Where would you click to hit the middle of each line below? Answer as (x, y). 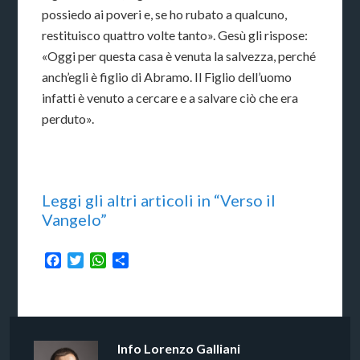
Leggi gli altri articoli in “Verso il (159, 200)
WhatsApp (136, 260)
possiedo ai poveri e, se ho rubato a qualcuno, (165, 14)
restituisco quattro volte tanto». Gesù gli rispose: (175, 35)
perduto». (68, 119)
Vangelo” (75, 220)
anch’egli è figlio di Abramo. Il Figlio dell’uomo (167, 77)
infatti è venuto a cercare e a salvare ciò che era (170, 98)
